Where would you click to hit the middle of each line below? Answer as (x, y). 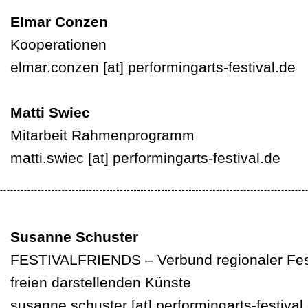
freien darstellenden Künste (101, 282)
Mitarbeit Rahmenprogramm (102, 135)
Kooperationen (60, 44)
